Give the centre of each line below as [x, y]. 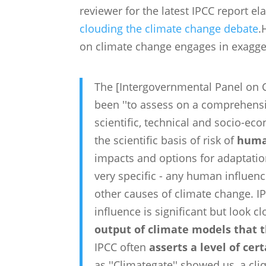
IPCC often [122, 247]
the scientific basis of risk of [166, 140]
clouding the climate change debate [169, 28]
